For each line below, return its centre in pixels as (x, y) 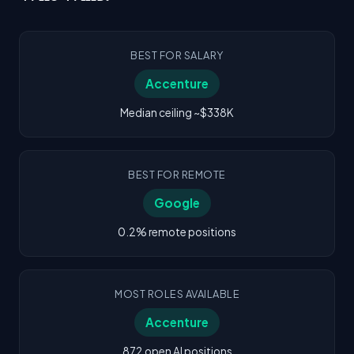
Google (177, 202)
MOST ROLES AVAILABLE (177, 294)
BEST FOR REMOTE (177, 174)
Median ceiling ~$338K (177, 112)
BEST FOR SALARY (177, 55)
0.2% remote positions (177, 232)
